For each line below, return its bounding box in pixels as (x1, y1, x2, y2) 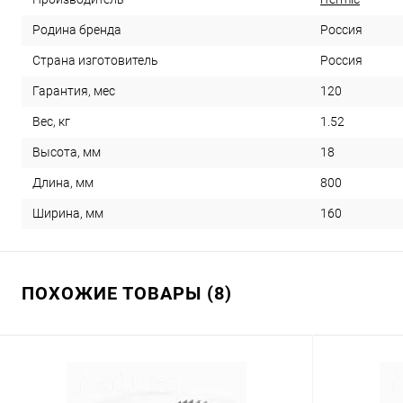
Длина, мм (32, 175, 94, 191)
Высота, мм (32, 145, 101, 160)
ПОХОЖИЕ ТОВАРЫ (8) (22, 282, 232, 304)
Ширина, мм (32, 206, 103, 221)
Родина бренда (32, 22, 121, 38)
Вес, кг (32, 114, 70, 130)
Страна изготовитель (32, 53, 158, 68)
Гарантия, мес (32, 84, 115, 99)
